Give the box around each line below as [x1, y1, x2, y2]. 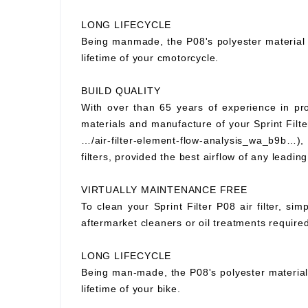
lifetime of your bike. [81, 283, 181, 294]
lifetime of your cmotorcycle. [81, 52, 219, 63]
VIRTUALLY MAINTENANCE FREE [81, 184, 247, 195]
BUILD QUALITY [81, 85, 161, 96]
